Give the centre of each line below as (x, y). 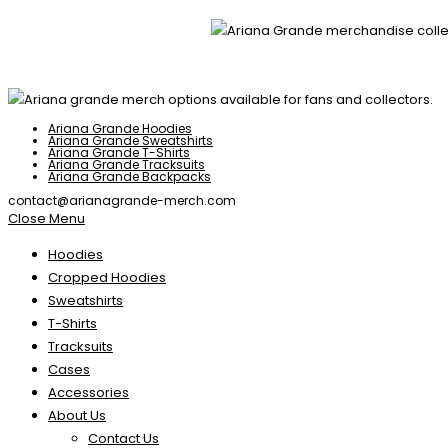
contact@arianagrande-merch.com (122, 201)
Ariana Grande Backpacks (129, 177)
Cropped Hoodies (107, 278)
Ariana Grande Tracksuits (126, 165)
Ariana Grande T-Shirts (119, 153)
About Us (77, 416)
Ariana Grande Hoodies (120, 129)
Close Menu (46, 219)
